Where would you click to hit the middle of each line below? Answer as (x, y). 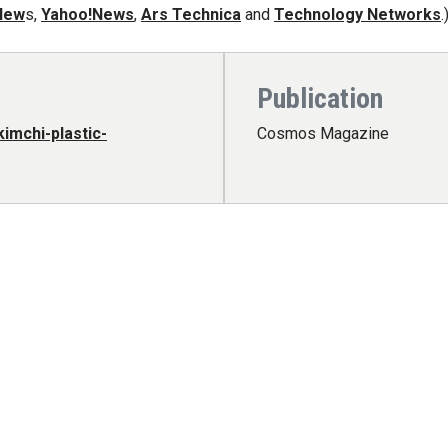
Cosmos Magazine (323, 133)
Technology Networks (357, 14)
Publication (320, 98)
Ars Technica (191, 14)
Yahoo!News (87, 14)
